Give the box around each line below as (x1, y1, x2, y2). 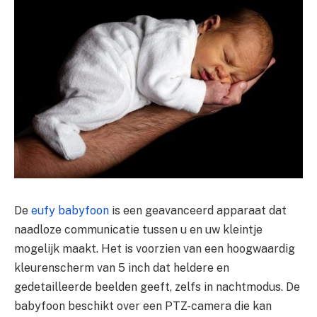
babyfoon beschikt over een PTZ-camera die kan (14, 299, 272, 313)
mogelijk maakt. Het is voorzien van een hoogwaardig (14, 241, 295, 255)
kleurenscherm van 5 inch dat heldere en (14, 260, 229, 275)
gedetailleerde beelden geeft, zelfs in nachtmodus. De (14, 279, 300, 294)
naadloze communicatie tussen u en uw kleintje (14, 222, 263, 236)
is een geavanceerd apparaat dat (109, 203, 287, 217)
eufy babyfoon (31, 203, 109, 217)
